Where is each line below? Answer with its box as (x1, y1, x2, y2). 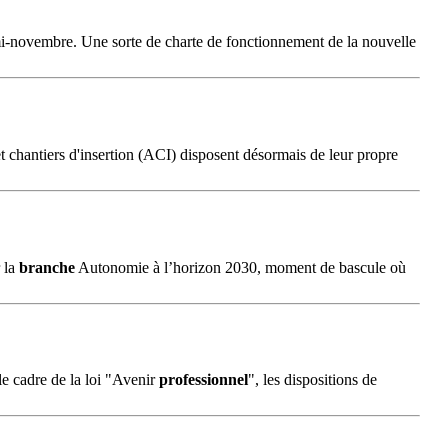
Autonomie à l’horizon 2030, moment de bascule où (75, 258, 406, 276)
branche (19, 258, 75, 276)
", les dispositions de (248, 371, 377, 389)
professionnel (159, 371, 248, 389)
